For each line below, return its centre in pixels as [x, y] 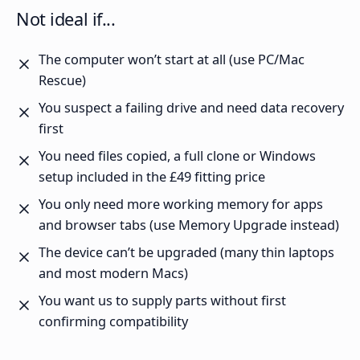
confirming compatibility [113, 322]
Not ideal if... [66, 19]
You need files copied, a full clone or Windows [177, 156]
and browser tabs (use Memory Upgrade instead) [189, 225]
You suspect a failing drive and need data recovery [191, 108]
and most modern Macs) [113, 274]
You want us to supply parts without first [162, 301]
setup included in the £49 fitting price [152, 177]
